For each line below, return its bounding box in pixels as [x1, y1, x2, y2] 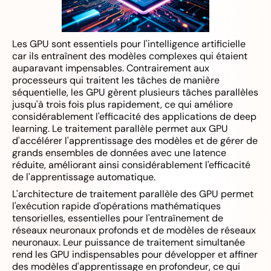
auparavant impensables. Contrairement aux [12, 62, 209, 74]
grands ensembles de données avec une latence [12, 146, 226, 159]
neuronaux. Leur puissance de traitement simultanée [12, 236, 245, 249]
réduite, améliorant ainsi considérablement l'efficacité [12, 158, 250, 171]
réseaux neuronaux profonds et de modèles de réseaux [12, 224, 256, 237]
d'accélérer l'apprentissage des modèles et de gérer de [12, 134, 258, 147]
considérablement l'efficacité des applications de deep [12, 110, 256, 123]
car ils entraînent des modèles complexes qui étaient [12, 50, 247, 62]
